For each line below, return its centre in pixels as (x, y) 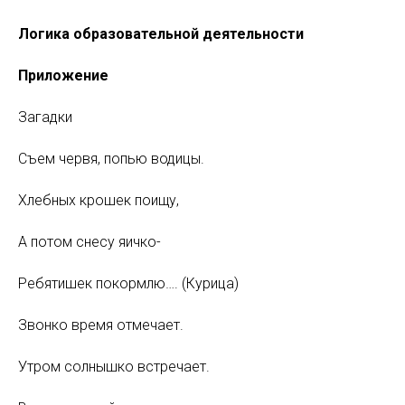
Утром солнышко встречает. (114, 367)
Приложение (63, 75)
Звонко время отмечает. (101, 325)
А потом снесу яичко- (89, 242)
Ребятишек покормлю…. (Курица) (128, 283)
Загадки (45, 117)
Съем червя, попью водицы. (111, 159)
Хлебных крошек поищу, (99, 200)
